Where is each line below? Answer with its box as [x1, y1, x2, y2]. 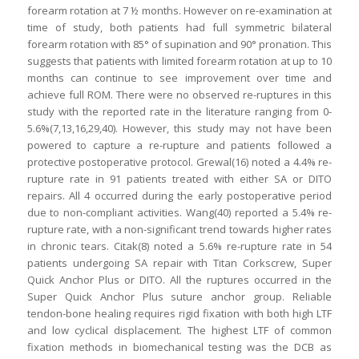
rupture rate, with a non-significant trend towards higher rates [26, 222, 333, 237]
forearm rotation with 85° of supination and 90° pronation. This [26, 37, 333, 52]
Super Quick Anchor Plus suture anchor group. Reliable [26, 289, 333, 305]
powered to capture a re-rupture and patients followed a [26, 138, 333, 153]
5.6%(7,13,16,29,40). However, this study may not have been [26, 121, 333, 136]
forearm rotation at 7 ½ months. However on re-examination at [26, 3, 333, 18]
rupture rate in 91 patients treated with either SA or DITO [26, 171, 333, 187]
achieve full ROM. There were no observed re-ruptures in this [26, 87, 333, 103]
